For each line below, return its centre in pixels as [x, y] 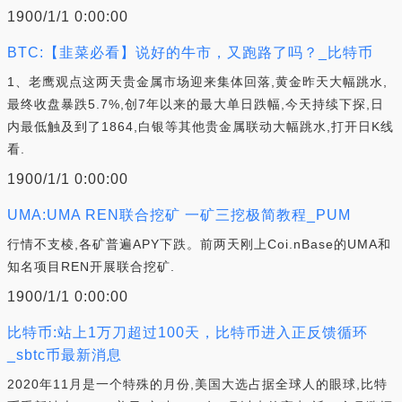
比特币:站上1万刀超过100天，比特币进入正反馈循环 [188, 332]
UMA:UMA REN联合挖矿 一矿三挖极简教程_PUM [179, 215]
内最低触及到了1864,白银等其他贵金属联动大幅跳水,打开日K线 [201, 127]
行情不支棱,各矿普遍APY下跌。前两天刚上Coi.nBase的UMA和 [199, 244]
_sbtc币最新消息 [65, 355]
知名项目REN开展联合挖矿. [91, 267]
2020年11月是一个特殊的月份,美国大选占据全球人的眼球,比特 [197, 384]
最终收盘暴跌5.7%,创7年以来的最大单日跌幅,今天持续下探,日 [196, 104]
